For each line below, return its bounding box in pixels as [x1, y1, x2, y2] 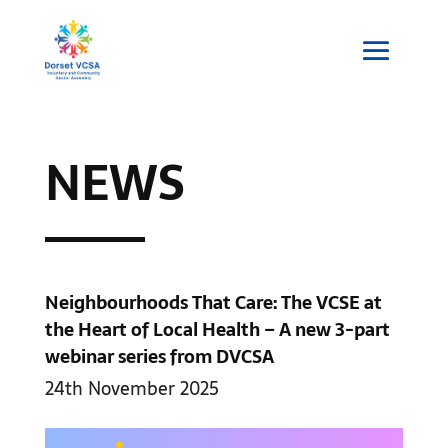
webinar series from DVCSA [44, 341, 274, 371]
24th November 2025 [44, 373, 219, 403]
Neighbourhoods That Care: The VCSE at [44, 287, 382, 317]
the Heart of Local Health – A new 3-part [44, 314, 390, 344]
